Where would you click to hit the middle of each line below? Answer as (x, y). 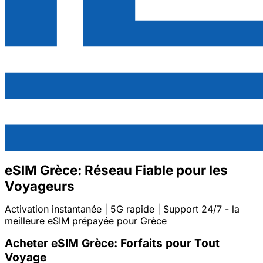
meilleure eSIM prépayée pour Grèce (86, 220)
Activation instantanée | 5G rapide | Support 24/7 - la (122, 209)
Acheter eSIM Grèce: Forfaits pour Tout (112, 243)
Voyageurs (40, 186)
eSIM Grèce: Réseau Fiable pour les (116, 170)
